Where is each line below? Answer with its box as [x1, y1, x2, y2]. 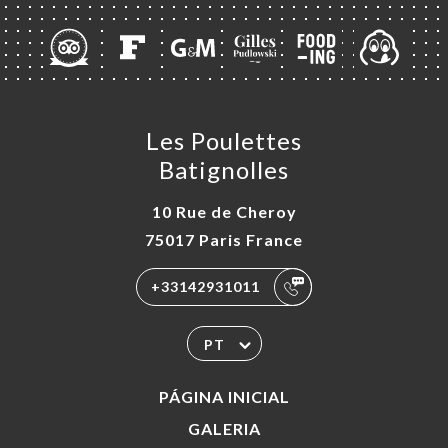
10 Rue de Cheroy [151, 202, 297, 222]
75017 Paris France [145, 230, 303, 250]
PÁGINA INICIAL [158, 387, 290, 407]
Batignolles [159, 155, 289, 185]
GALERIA [187, 419, 261, 439]
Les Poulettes [146, 126, 302, 156]
